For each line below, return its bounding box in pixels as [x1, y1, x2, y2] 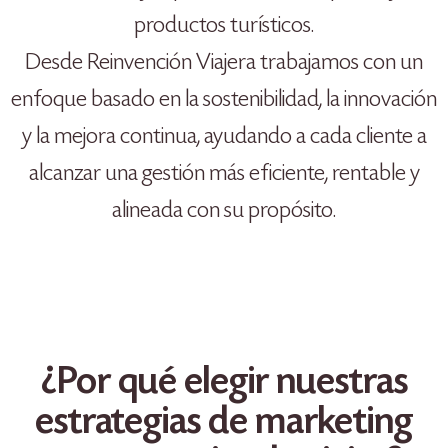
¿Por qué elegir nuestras [40, 365, 408, 404]
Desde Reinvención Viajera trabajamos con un [25, 50, 423, 76]
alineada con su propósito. [112, 198, 336, 224]
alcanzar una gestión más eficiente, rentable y [28, 161, 420, 187]
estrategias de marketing [35, 405, 413, 444]
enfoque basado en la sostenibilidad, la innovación [11, 87, 437, 113]
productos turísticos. [134, 13, 314, 39]
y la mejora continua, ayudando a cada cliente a [21, 124, 427, 150]
